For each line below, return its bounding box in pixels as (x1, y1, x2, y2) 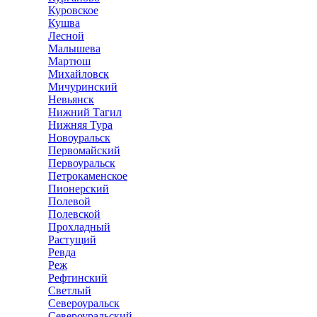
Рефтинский (48, 272, 108, 284)
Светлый (48, 284, 91, 296)
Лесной (48, 30, 84, 42)
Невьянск (48, 93, 94, 105)
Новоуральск (48, 132, 110, 144)
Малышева (48, 42, 100, 54)
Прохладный (48, 221, 110, 233)
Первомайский (48, 144, 120, 156)
